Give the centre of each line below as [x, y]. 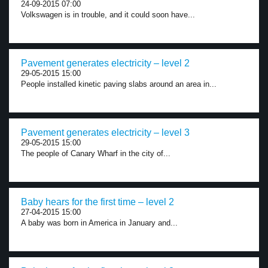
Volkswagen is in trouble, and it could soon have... [108, 15]
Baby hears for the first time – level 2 [98, 202]
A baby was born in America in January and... [99, 223]
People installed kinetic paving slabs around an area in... [119, 84]
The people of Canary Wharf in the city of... [96, 153]
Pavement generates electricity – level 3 [105, 133]
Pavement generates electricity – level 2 [105, 63]
